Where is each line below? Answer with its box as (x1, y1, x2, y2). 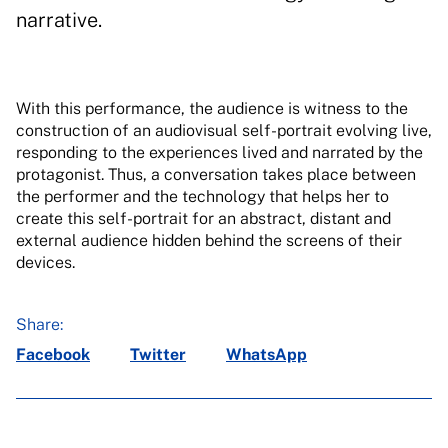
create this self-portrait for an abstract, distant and (16, 209, 391, 228)
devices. (16, 253, 75, 272)
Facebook (16, 345, 90, 364)
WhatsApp (226, 345, 307, 364)
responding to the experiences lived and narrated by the (16, 143, 423, 162)
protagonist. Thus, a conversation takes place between (16, 165, 416, 184)
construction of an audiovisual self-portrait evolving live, (16, 121, 432, 140)
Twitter (130, 345, 186, 364)
